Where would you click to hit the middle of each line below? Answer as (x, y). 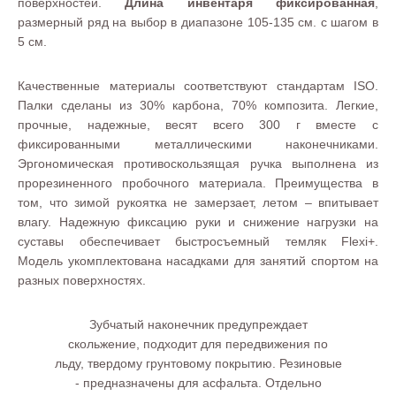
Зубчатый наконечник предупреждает (198, 324)
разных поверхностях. (82, 280)
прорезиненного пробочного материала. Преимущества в (198, 183)
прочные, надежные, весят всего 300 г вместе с (198, 124)
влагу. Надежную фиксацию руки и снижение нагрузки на (198, 221)
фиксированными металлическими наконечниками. (198, 144)
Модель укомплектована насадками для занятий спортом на (198, 260)
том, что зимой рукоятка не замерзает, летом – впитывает (198, 202)
